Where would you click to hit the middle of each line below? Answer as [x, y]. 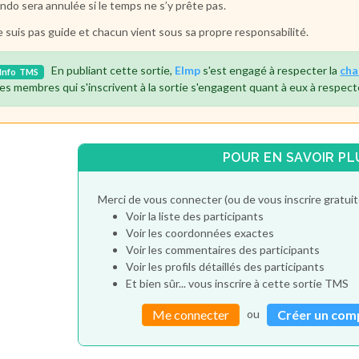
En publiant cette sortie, [110, 71]
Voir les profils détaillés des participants [225, 266]
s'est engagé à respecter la [270, 71]
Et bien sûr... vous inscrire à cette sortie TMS [237, 283]
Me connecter [191, 314]
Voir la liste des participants [194, 216]
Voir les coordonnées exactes [200, 232]
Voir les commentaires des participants [222, 249]
